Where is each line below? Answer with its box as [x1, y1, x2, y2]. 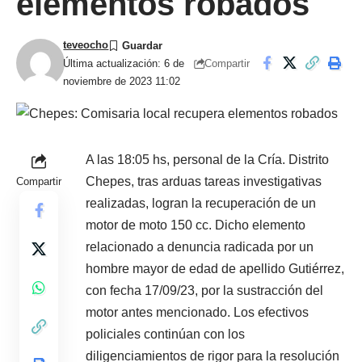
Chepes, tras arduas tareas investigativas [86, 175, 322, 188]
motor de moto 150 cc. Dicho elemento [86, 218, 305, 232]
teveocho [63, 39, 109, 51]
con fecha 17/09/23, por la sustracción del [86, 284, 323, 297]
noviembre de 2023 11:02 [63, 75, 181, 87]
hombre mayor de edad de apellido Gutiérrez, [86, 262, 344, 276]
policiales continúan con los [86, 327, 245, 341]
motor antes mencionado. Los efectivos [86, 305, 309, 319]
